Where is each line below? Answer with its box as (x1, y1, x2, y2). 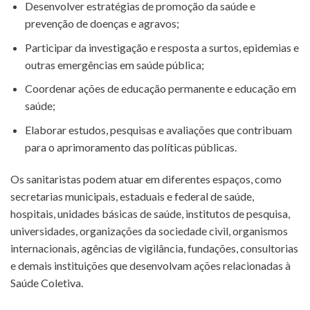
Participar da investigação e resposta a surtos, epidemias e (24, 40, 299, 54)
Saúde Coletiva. (10, 275, 83, 289)
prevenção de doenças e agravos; (24, 17, 179, 30)
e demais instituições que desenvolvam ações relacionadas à (10, 258, 291, 272)
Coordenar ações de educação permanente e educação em (24, 82, 296, 95)
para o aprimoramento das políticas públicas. (24, 140, 237, 154)
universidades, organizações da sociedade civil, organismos (10, 224, 288, 237)
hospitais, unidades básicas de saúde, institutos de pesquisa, (10, 206, 290, 220)
